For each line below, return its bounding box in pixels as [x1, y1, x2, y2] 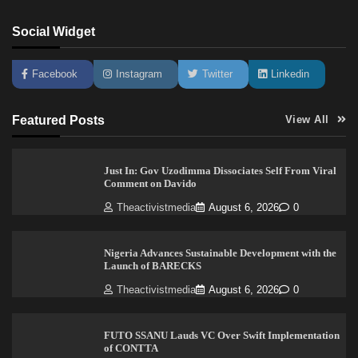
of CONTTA [103, 341, 158, 354]
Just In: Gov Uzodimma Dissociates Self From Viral [103, 164, 336, 177]
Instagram [116, 67, 162, 80]
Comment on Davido [103, 177, 197, 189]
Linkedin [271, 67, 309, 80]
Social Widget [12, 23, 95, 38]
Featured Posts [12, 112, 105, 127]
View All [284, 113, 329, 125]
